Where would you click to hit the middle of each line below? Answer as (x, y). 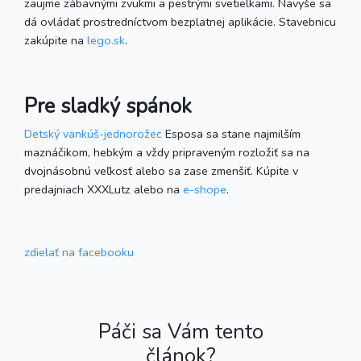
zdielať (41, 252)
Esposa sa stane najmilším (231, 133)
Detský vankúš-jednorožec (93, 133)
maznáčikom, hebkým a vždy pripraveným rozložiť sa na (167, 152)
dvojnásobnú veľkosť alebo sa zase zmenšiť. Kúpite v (161, 170)
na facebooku (96, 252)
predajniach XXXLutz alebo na (104, 189)
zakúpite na (56, 40)
